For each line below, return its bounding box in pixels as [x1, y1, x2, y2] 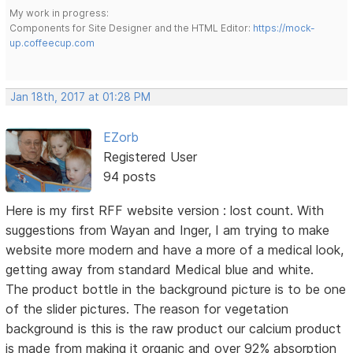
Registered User [102, 149, 197, 165]
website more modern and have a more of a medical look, [6, 242, 344, 258]
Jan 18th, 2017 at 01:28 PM [10, 91, 151, 104]
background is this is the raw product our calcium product [6, 321, 342, 337]
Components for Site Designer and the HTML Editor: [9, 22, 254, 35]
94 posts [102, 169, 156, 185]
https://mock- [253, 22, 316, 35]
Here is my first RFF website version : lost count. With [6, 203, 325, 219]
